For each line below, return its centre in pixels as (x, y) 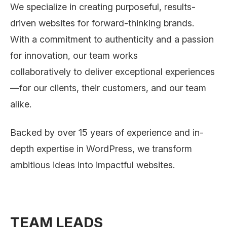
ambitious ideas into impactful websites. (92, 165)
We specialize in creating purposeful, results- (103, 7)
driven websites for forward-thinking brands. (102, 23)
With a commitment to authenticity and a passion (112, 39)
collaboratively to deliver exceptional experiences (112, 72)
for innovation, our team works (74, 55)
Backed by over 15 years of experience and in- (107, 133)
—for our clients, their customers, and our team (108, 88)
